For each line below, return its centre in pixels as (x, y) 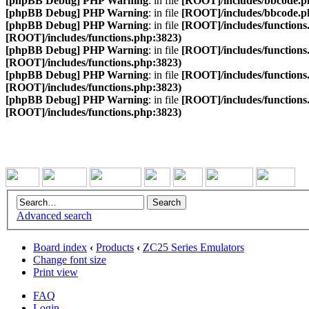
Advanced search (54, 215)
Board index (60, 247)
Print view (56, 272)
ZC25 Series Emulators (193, 247)
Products (115, 247)
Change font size (70, 259)
